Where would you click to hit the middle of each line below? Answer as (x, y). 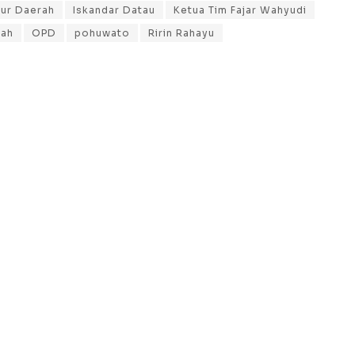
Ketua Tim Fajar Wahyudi (240, 10)
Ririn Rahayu (181, 32)
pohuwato (102, 32)
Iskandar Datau (114, 10)
